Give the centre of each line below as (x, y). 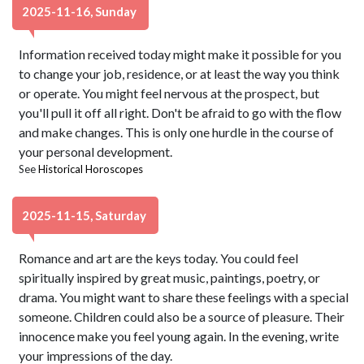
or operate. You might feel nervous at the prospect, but (169, 93)
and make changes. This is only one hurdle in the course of (177, 132)
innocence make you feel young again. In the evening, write (179, 336)
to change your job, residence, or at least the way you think (180, 74)
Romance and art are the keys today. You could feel (159, 258)
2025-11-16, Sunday (80, 11)
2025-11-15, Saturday (85, 215)
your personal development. (96, 152)
